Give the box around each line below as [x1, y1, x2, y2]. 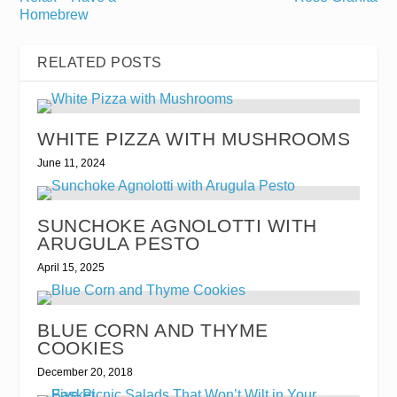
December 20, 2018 [37, 366, 134, 379]
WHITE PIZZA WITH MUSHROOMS [37, 128, 351, 150]
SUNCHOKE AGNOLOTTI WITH [37, 215, 317, 237]
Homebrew [19, 7, 90, 23]
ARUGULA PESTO [37, 233, 200, 254]
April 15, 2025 [37, 261, 105, 275]
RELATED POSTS [37, 55, 162, 71]
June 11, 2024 [37, 157, 106, 170]
